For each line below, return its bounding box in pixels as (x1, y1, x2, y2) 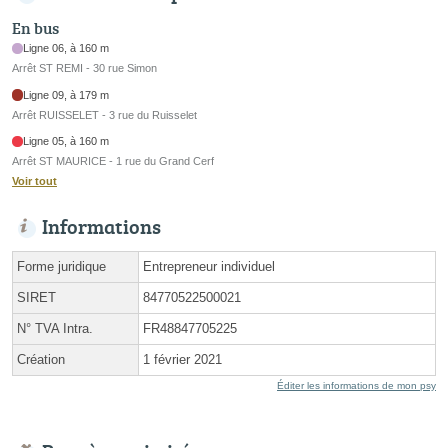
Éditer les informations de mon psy (277, 380, 436, 392)
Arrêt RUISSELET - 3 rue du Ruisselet (12, 108, 197, 121)
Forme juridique (17, 259, 106, 275)
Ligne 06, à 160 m (23, 42, 110, 55)
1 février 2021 (143, 352, 222, 368)
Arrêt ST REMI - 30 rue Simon (12, 62, 157, 75)
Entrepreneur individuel (143, 259, 275, 275)
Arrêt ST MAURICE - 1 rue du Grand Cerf (12, 155, 214, 168)
